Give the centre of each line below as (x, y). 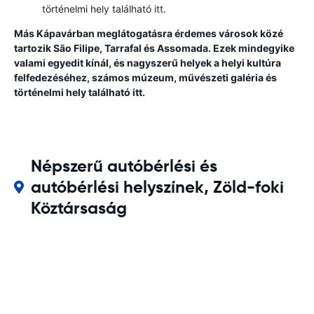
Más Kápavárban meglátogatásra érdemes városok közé (149, 33)
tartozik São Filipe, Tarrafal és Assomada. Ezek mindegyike (154, 48)
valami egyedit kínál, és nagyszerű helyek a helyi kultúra (148, 63)
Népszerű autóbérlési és (124, 166)
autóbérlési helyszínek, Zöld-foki (157, 187)
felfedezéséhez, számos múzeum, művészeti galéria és (145, 77)
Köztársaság (78, 208)
